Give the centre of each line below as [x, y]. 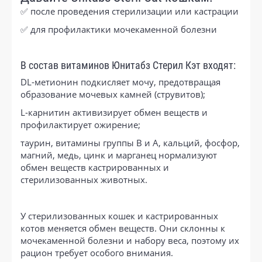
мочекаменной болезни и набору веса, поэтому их [130, 240]
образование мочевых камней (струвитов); [113, 94]
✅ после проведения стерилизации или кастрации [130, 11]
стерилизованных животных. [84, 179]
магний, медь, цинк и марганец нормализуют [119, 155]
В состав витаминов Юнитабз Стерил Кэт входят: [128, 65]
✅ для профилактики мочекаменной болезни [119, 29]
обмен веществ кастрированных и [95, 167]
